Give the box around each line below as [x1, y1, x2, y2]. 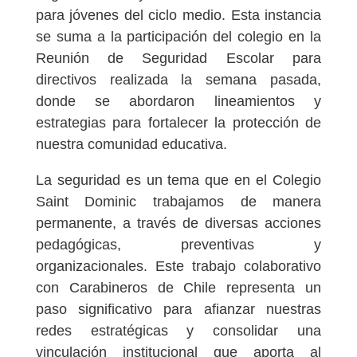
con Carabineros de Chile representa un [35, 279, 322, 296]
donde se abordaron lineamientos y [35, 92, 322, 109]
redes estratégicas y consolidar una [35, 322, 322, 339]
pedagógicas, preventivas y [35, 236, 322, 253]
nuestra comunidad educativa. [35, 135, 227, 152]
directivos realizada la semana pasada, [35, 71, 322, 88]
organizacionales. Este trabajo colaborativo [35, 257, 322, 274]
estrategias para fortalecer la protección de [35, 114, 322, 131]
